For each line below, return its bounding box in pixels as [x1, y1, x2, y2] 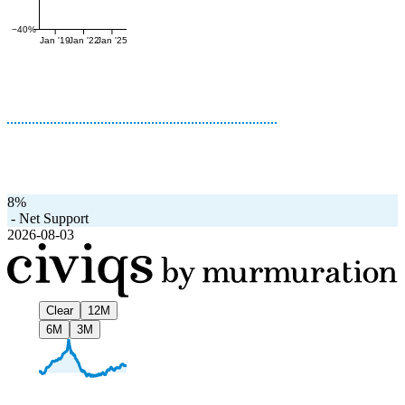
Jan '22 [68, 34, 99, 45]
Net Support [19, 210, 89, 226]
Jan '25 [96, 34, 127, 45]
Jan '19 [40, 34, 71, 45]
